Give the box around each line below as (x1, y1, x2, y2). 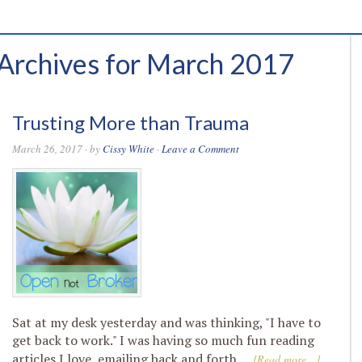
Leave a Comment (162, 141, 239, 156)
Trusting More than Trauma (12, 111, 249, 134)
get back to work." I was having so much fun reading (12, 331, 314, 349)
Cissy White (103, 141, 154, 156)
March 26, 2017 (12, 141, 82, 156)
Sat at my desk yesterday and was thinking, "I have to (12, 314, 321, 331)
